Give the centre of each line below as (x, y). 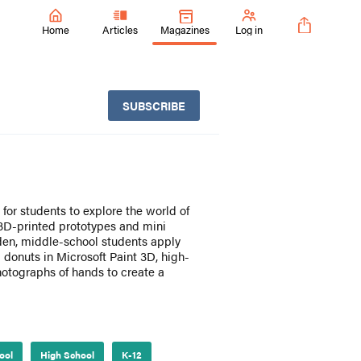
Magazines (185, 29)
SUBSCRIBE (154, 106)
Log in (249, 29)
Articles (120, 29)
